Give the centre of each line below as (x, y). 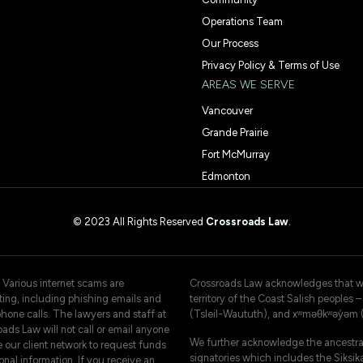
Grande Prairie (235, 132)
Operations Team (242, 21)
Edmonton (226, 176)
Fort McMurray (236, 154)
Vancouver (227, 110)
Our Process (230, 43)
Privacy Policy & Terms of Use (271, 65)
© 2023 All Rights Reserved (139, 221)
